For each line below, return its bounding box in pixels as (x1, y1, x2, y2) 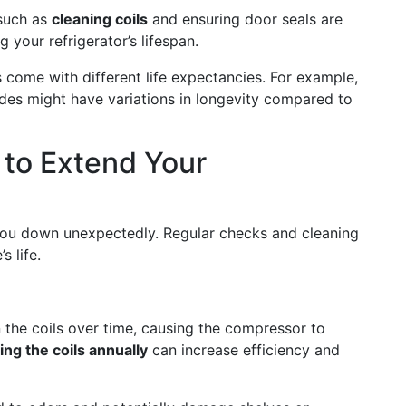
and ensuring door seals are (148, 10, 343, 28)
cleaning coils (52, 10, 148, 28)
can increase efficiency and (148, 341, 340, 359)
